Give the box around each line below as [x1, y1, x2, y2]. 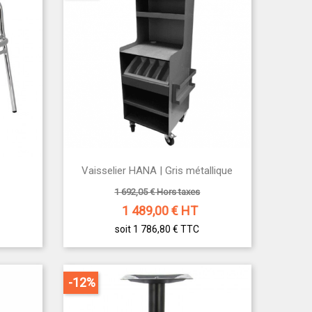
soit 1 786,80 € [115, 224, 181, 235]
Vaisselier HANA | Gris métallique [81, 164, 233, 177]
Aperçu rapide [130, 164, 201, 178]
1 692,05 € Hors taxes [114, 186, 201, 197]
